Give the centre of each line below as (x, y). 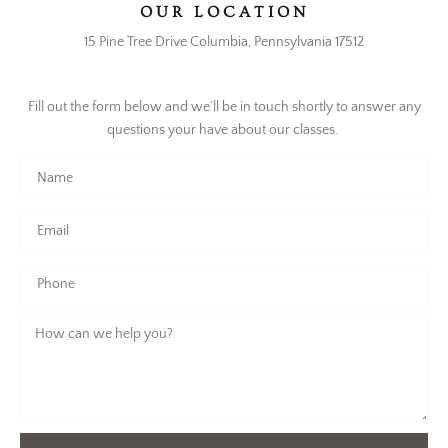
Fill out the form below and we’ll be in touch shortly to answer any (224, 107)
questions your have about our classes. (224, 130)
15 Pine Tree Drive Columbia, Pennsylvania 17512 (224, 42)
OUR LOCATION (224, 12)
